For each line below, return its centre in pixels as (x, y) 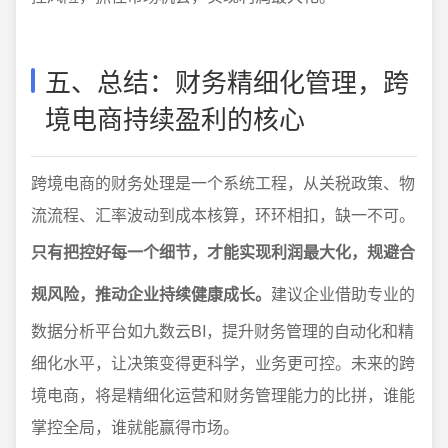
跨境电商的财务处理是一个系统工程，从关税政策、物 (223, 182)
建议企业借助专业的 (343, 293)
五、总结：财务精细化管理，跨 (227, 80)
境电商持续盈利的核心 (175, 117)
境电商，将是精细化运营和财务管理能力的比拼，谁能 (223, 394)
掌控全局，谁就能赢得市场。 (135, 426)
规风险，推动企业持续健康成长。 (151, 293)
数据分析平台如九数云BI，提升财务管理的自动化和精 (222, 330)
